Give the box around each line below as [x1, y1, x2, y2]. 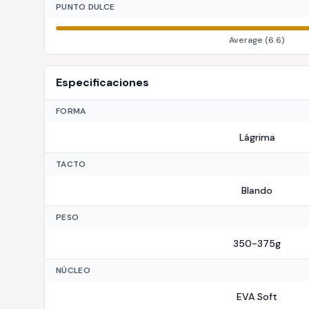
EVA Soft [237, 290, 277, 303]
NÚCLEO [56, 265, 90, 276]
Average [229, 34, 263, 46]
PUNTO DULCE [56, 1, 115, 12]
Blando [241, 184, 272, 197]
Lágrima [239, 131, 275, 143]
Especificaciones [56, 75, 149, 90]
